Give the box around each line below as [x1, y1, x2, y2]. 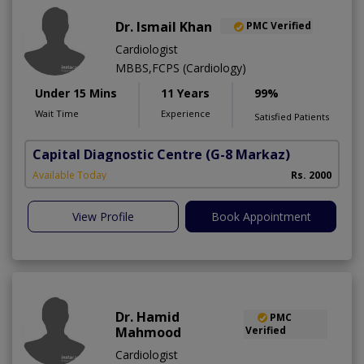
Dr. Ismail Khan [115, 17, 212, 36]
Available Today [32, 167, 106, 182]
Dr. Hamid [115, 307, 180, 326]
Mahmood [115, 323, 181, 341]
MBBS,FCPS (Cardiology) [115, 59, 246, 76]
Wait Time [35, 106, 79, 119]
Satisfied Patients [254, 110, 329, 123]
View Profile [72, 208, 134, 224]
